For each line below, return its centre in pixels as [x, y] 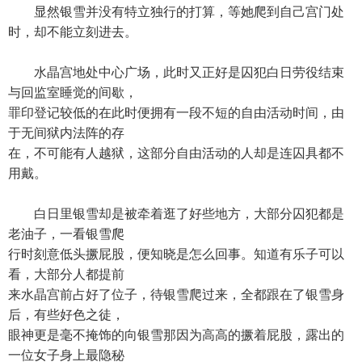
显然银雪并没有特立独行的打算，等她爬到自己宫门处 [176, 12]
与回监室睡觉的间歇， [73, 93]
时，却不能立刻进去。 [73, 32]
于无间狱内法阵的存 [66, 133]
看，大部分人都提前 [66, 274]
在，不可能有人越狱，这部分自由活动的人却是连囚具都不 [176, 153]
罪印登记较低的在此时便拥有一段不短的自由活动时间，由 [176, 113]
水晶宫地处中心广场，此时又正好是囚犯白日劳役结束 [176, 72]
